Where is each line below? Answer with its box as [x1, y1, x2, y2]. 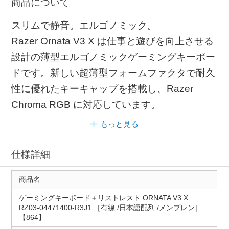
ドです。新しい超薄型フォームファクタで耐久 [11, 67, 216, 79]
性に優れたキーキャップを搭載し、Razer [11, 83, 194, 95]
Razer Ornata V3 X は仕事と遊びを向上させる [11, 36, 214, 47]
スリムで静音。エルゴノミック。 [11, 20, 157, 31]
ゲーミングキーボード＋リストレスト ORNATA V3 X [18, 193, 188, 202]
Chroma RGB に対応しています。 [11, 99, 161, 110]
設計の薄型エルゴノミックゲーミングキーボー [11, 52, 216, 63]
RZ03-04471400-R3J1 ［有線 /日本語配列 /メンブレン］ [18, 203, 202, 212]
